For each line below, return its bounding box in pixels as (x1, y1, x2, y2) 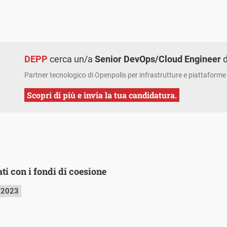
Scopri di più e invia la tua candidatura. (27, 90, 177, 101)
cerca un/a (48, 54, 95, 65)
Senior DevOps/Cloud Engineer (95, 54, 221, 65)
